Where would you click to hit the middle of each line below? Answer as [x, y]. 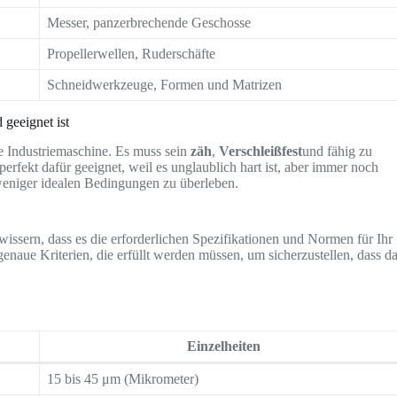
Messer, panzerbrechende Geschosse [149, 23]
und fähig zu [338, 152]
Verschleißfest [261, 152]
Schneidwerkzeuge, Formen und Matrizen [165, 85]
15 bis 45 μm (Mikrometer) [123, 378]
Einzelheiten [224, 346]
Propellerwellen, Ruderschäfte [132, 54]
